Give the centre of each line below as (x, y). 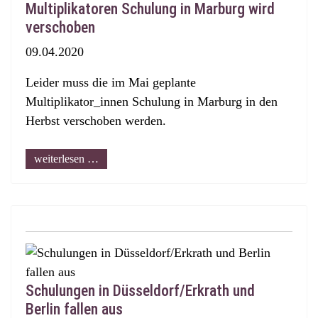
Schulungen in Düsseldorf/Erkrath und (140, 291)
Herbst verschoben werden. (96, 121)
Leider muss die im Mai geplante (111, 82)
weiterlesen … (66, 159)
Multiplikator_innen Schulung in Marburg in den (152, 102)
